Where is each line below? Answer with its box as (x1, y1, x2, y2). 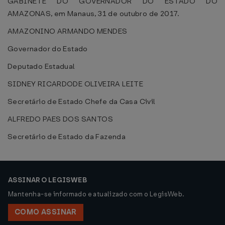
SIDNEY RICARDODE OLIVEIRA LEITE (8, 79, 144, 89)
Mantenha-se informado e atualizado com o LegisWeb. (8, 190, 185, 198)
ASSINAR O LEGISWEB (8, 176, 87, 184)
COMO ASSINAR (15, 207, 77, 217)
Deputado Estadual (8, 61, 75, 71)
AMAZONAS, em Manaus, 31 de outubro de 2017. (8, 9, 180, 19)
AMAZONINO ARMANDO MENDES (8, 26, 128, 36)
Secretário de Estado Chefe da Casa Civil (8, 96, 156, 106)
